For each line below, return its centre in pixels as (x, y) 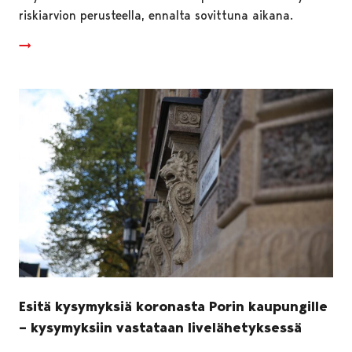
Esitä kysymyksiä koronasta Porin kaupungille (173, 306)
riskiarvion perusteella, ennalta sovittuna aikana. (156, 15)
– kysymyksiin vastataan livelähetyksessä (160, 327)
